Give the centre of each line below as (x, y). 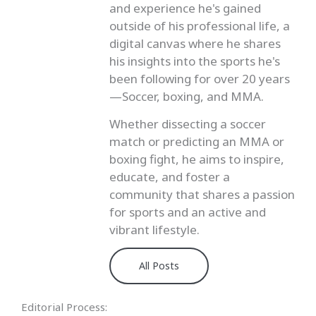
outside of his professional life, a (200, 26)
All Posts (159, 266)
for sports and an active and (188, 212)
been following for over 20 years (200, 79)
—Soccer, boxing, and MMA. (187, 97)
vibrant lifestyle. (154, 229)
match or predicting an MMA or (197, 141)
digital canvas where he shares (195, 44)
